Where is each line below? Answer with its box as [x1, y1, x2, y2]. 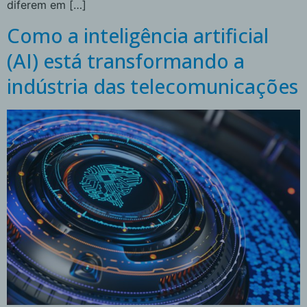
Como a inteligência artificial [7, 21, 269, 49]
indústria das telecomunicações [7, 72, 298, 99]
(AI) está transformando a [7, 47, 245, 74]
